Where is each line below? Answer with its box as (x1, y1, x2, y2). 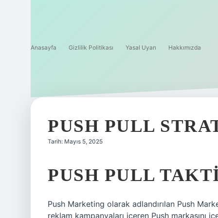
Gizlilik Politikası (69, 44, 113, 51)
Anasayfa (31, 44, 56, 51)
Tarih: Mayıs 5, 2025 (48, 138, 103, 145)
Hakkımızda (168, 44, 201, 51)
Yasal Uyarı (126, 44, 156, 51)
